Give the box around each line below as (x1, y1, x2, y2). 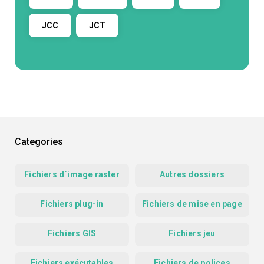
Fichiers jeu (169, 229, 216, 239)
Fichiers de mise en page (142, 199, 242, 209)
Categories (15, 136, 63, 148)
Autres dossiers (160, 170, 225, 180)
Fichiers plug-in (40, 199, 104, 209)
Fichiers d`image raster (24, 170, 120, 180)
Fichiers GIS (47, 229, 97, 239)
